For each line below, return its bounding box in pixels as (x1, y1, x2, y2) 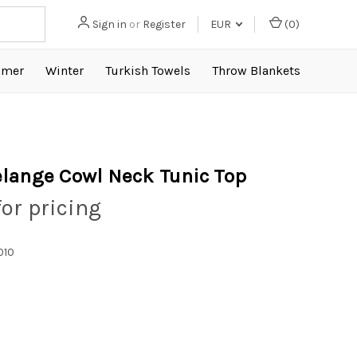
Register (143, 18, 186, 31)
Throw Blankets (212, 63, 301, 78)
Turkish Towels (105, 63, 191, 78)
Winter (45, 63, 84, 78)
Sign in (92, 18, 127, 31)
